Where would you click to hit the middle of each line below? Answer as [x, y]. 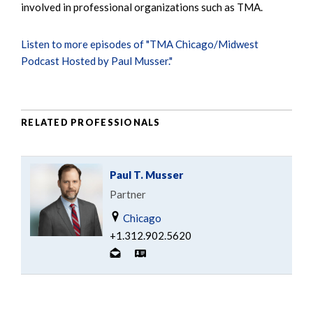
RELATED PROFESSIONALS [91, 123]
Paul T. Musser [146, 174]
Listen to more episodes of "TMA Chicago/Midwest [140, 44]
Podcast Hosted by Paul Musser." [97, 60]
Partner [128, 194]
